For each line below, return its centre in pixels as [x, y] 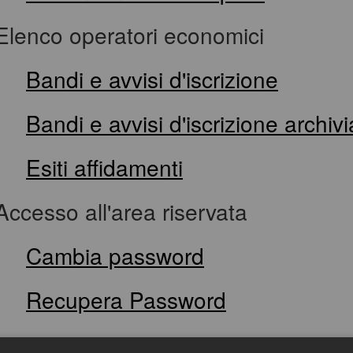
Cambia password [115, 255]
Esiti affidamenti [104, 167]
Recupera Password [126, 299]
